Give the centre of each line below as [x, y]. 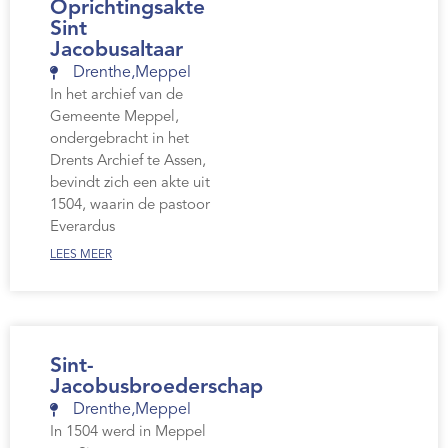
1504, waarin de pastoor [130, 206]
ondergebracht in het [119, 140]
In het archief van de [116, 96]
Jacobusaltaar [116, 51]
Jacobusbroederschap [156, 388]
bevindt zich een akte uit [130, 184]
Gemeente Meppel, [114, 118]
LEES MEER [81, 255]
